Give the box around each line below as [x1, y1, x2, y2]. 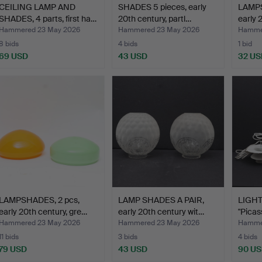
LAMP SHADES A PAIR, [118, 194, 205, 205]
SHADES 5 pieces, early [118, 1, 207, 12]
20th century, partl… [118, 13, 192, 24]
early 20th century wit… [118, 206, 205, 217]
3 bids [118, 232, 138, 242]
